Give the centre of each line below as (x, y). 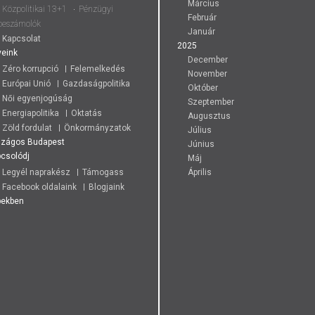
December (208, 59)
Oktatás (86, 113)
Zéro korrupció (30, 69)
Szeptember (211, 102)
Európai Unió (26, 83)
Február (202, 17)
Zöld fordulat (27, 128)
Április (200, 172)
